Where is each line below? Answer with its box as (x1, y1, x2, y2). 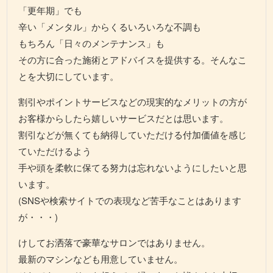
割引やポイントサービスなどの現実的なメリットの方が (18, 95, 247, 108)
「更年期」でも (18, 4, 83, 17)
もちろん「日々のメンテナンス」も (18, 37, 165, 50)
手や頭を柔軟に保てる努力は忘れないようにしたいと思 (18, 161, 247, 174)
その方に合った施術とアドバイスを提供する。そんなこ (18, 53, 247, 66)
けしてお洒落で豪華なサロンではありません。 (18, 236, 211, 249)
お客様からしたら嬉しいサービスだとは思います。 (18, 112, 229, 125)
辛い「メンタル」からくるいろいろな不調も (18, 20, 202, 34)
